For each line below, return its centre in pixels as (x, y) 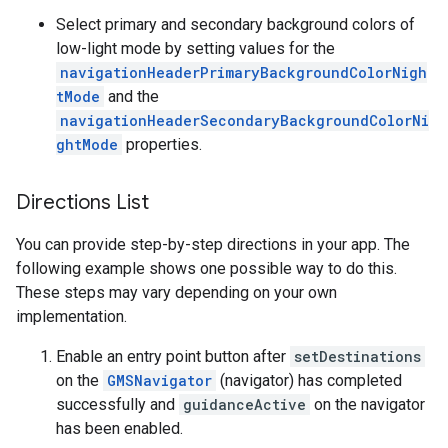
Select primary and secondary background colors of (235, 25)
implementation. (71, 317)
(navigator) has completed (309, 381)
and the (131, 97)
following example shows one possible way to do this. (206, 269)
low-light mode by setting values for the (195, 49)
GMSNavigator (159, 381)
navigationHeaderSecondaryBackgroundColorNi (244, 121)
